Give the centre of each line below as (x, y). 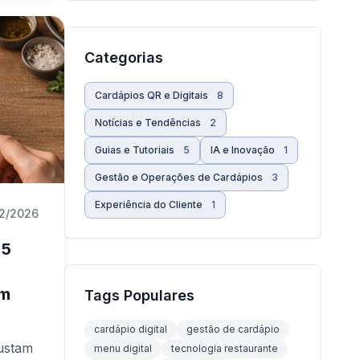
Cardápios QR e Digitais (153, 95)
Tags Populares (139, 295)
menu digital (123, 348)
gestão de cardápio (233, 329)
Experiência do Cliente (150, 205)
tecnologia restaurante (225, 348)
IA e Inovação (244, 150)
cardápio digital (131, 329)
